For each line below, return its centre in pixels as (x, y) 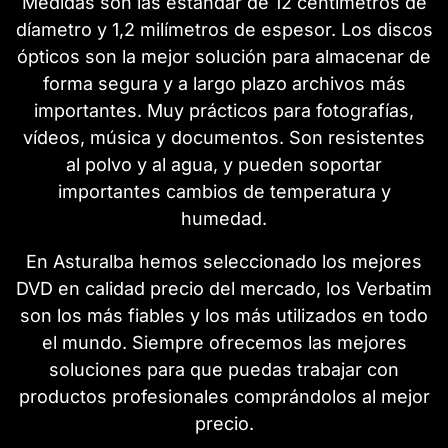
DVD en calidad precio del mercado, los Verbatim (224, 288)
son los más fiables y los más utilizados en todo (224, 315)
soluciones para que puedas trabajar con (224, 369)
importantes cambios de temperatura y (224, 191)
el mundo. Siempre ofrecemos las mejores (224, 342)
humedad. (224, 218)
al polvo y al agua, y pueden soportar (224, 164)
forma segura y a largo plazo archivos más (224, 83)
